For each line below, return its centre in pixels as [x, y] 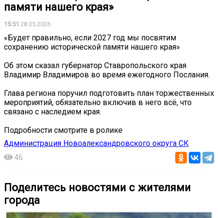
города [22, 200]
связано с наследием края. [53, 111]
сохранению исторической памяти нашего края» [92, 47]
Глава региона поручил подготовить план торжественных [109, 93]
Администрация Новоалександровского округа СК [96, 143]
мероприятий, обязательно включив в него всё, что [98, 102]
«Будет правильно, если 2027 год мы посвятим [90, 37]
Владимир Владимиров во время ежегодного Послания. [107, 74]
